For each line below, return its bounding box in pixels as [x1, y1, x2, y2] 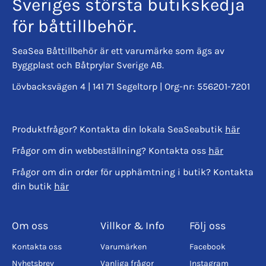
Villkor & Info [100, 218, 165, 232]
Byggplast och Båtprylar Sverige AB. [12, 59, 164, 71]
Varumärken [100, 241, 147, 252]
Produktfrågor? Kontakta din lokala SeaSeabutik [12, 123, 225, 135]
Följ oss [189, 218, 226, 232]
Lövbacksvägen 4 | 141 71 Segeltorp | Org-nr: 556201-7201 [12, 80, 250, 92]
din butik [12, 180, 54, 192]
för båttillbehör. [12, 15, 140, 37]
